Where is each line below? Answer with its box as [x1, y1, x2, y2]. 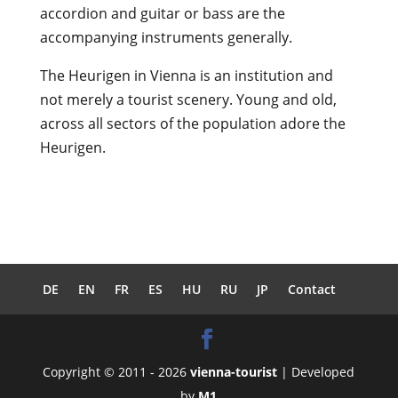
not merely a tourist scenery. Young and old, [39, 90, 337, 109]
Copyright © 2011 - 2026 [43, 363, 191, 380]
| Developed [277, 363, 355, 380]
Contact [287, 281, 336, 298]
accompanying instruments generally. [39, 28, 292, 47]
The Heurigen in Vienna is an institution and [39, 66, 333, 85]
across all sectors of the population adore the [39, 114, 346, 133]
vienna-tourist [190, 363, 278, 380]
